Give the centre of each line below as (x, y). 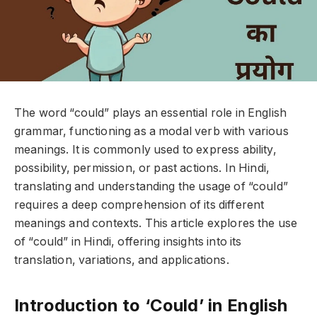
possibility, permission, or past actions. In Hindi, (142, 168)
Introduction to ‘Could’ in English (151, 305)
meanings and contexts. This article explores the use (156, 224)
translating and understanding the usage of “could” (151, 187)
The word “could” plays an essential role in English (151, 113)
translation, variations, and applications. (122, 260)
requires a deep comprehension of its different (139, 205)
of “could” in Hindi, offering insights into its (128, 242)
